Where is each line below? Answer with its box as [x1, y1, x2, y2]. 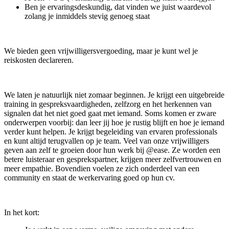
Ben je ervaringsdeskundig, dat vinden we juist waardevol [25, 2, 211, 11]
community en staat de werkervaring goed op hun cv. [4, 173, 175, 182]
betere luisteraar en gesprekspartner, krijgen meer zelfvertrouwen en [4, 154, 221, 164]
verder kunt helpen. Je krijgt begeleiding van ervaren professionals [4, 127, 217, 136]
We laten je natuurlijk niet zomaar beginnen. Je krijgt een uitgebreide [4, 90, 224, 99]
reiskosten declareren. [4, 55, 74, 64]
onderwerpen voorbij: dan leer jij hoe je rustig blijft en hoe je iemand [4, 118, 224, 127]
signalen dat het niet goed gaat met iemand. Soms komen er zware [4, 108, 216, 118]
